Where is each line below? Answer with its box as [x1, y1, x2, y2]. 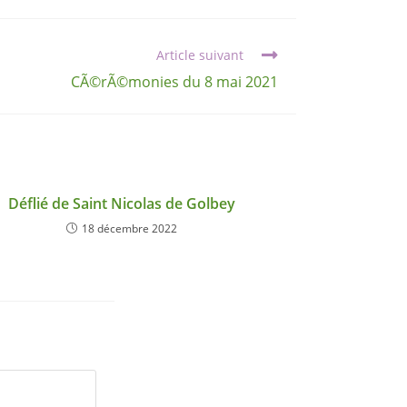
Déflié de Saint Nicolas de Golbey [7, 194, 235, 214]
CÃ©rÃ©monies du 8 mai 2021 [71, 72, 278, 93]
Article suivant [156, 46, 243, 65]
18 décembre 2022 [81, 221, 177, 237]
